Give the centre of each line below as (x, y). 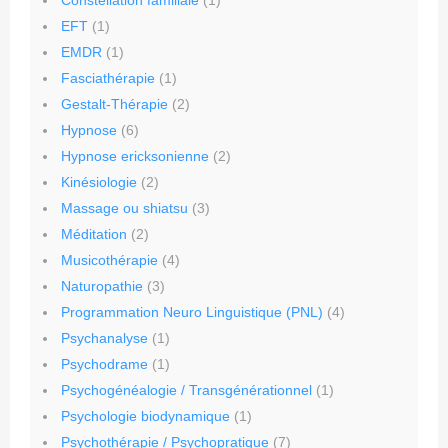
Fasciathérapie (108, 78)
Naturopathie (102, 286)
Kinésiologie (99, 182)
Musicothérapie (109, 260)
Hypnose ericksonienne (135, 156)
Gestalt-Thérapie (114, 104)
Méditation (94, 234)
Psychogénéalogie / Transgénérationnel (186, 390)
